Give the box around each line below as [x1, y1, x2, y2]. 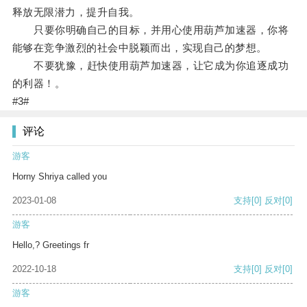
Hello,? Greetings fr [12, 240, 89, 251]
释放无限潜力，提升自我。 [12, 6, 140, 19]
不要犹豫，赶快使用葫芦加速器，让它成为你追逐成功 [12, 60, 289, 72]
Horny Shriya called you [12, 171, 107, 182]
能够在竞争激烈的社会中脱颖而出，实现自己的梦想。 [12, 42, 267, 54]
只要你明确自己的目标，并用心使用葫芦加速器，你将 [12, 24, 289, 36]
